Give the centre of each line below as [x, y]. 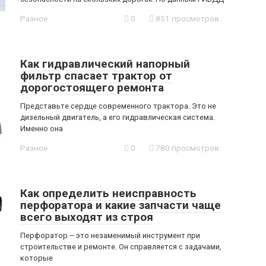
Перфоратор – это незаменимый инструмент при [110, 235]
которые [37, 258]
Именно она [42, 129]
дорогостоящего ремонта [92, 88]
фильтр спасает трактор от [96, 76]
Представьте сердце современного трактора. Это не [118, 106]
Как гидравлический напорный [105, 64]
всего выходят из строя [87, 217]
